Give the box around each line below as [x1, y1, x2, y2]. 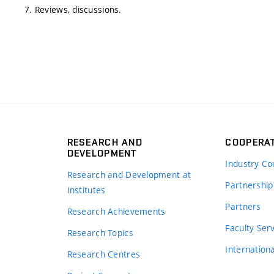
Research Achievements [67, 206, 166, 217]
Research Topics [67, 227, 133, 239]
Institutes [67, 184, 106, 196]
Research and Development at [67, 169, 191, 180]
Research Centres [67, 248, 141, 260]
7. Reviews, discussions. [24, 3, 122, 15]
